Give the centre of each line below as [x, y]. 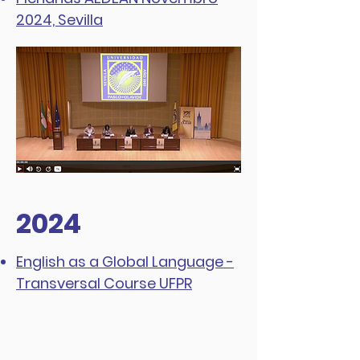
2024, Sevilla [59, 20]
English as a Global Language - [125, 262]
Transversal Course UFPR [104, 283]
